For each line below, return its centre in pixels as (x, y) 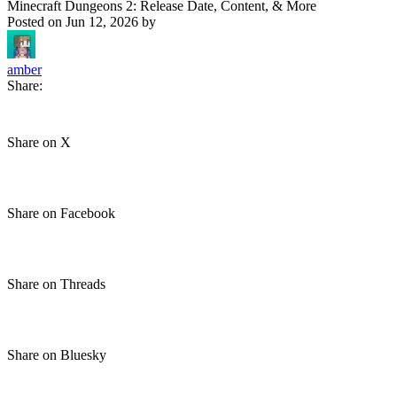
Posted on (36, 22)
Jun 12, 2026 (102, 22)
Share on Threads (56, 284)
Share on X (39, 142)
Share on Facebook (61, 213)
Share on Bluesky (57, 355)
